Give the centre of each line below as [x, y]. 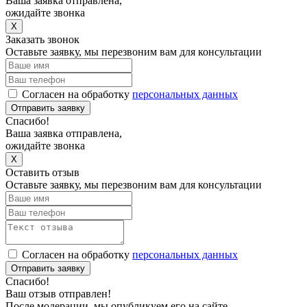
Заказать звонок [42, 39]
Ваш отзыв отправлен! [58, 294]
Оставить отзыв [42, 172]
